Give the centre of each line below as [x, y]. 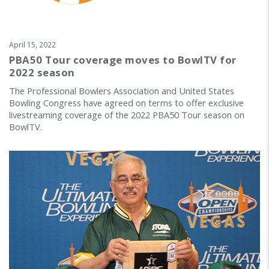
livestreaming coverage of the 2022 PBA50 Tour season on [127, 114]
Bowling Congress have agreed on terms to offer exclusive [126, 102]
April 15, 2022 [32, 44]
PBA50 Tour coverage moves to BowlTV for [123, 59]
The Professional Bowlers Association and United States [122, 90]
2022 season [42, 72]
